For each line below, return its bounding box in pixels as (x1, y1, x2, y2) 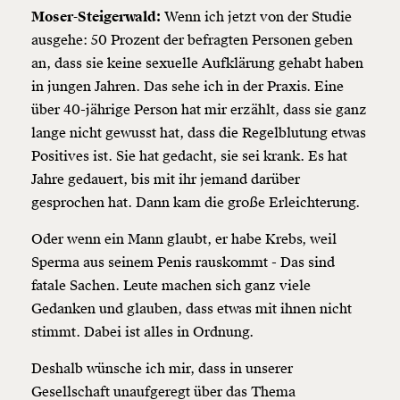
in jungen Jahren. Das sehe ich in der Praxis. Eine (31, 78, 344, 96)
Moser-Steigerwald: (31, 8, 161, 27)
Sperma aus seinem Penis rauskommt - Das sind (31, 254, 335, 272)
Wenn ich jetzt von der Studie (161, 8, 352, 27)
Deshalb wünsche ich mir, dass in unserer (31, 360, 293, 379)
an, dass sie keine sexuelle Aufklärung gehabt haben (31, 54, 363, 73)
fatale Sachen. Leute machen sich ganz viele (31, 277, 311, 296)
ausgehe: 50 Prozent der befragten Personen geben (31, 31, 353, 50)
